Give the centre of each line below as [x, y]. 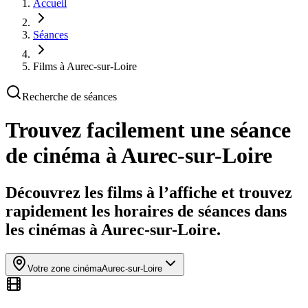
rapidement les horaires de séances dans [146, 211]
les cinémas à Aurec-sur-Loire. [113, 229]
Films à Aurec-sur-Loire [85, 66]
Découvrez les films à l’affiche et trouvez [149, 192]
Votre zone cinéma [65, 268]
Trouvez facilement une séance [148, 130]
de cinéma [53, 156]
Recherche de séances [69, 97]
